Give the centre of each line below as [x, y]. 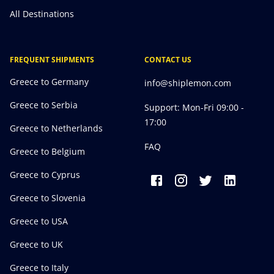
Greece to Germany [49, 82]
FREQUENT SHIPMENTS [52, 60]
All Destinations [42, 14]
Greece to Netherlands [56, 128]
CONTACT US [168, 60]
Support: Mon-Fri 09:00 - [194, 107]
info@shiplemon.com [188, 83]
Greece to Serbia [44, 105]
